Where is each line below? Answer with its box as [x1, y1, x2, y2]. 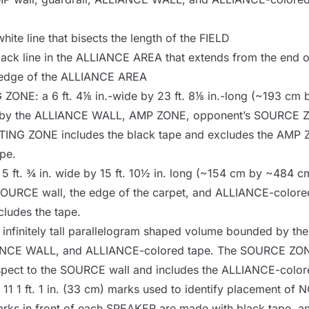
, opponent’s [186, 108, 254, 122]
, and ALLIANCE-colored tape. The [55, 243, 240, 257]
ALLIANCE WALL [34, 108, 122, 122]
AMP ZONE [128, 108, 186, 122]
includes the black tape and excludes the [57, 127, 277, 141]
